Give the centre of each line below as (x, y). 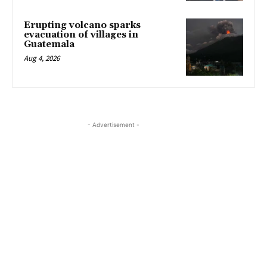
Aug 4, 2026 (42, 58)
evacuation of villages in (81, 35)
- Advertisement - (113, 125)
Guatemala (49, 45)
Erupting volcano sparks (82, 26)
